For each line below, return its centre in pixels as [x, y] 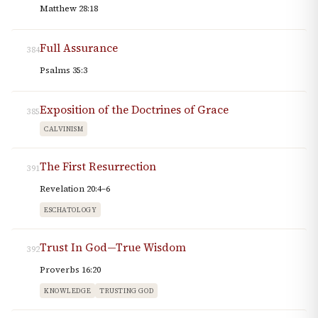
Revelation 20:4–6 [75, 189]
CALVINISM [64, 129]
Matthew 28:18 [69, 9]
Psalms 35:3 [64, 71]
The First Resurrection [98, 167]
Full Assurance [79, 48]
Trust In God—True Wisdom [113, 248]
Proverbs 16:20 [70, 270]
